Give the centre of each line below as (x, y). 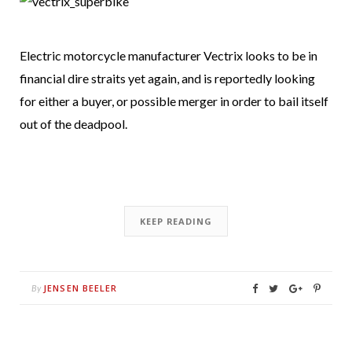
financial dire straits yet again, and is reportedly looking (167, 78)
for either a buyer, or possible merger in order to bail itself (174, 101)
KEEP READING (176, 221)
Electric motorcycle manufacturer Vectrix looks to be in (169, 55)
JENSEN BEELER (81, 288)
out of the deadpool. (75, 123)
